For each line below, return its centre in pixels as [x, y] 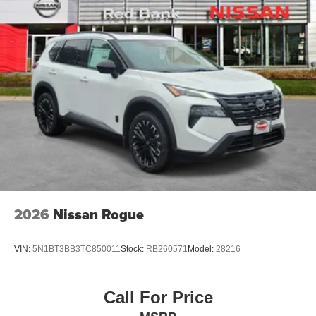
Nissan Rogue [98, 214]
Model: [202, 249]
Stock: [133, 249]
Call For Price [158, 298]
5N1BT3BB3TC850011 [77, 249]
